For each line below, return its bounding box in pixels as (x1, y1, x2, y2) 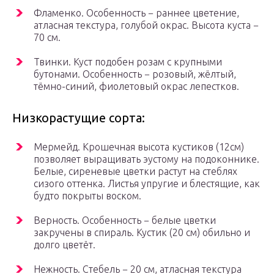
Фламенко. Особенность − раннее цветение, (34, 7, 239, 19)
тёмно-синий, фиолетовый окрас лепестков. (34, 81, 239, 92)
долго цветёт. (34, 239, 95, 251)
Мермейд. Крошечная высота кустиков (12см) (34, 141, 244, 153)
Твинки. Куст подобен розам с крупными (34, 56, 222, 68)
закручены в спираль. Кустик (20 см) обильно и (34, 227, 250, 239)
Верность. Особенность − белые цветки (34, 215, 216, 226)
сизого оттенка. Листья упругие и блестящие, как (34, 178, 260, 190)
